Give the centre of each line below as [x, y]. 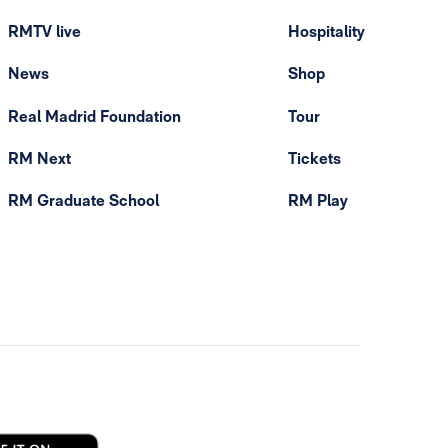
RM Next [39, 158]
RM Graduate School [83, 201]
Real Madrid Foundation [94, 116]
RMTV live [44, 32]
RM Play [318, 201]
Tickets [314, 158]
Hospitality [326, 32]
